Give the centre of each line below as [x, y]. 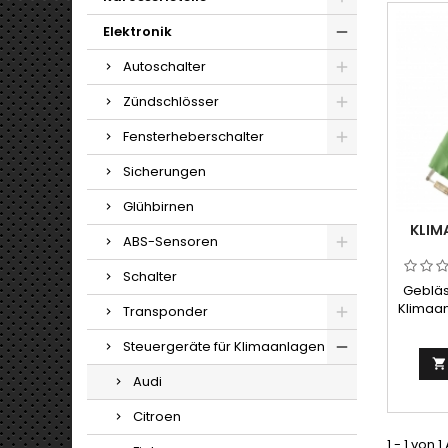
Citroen [157, 417]
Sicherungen [164, 172]
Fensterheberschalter [193, 137]
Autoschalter [164, 67]
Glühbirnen [158, 207]
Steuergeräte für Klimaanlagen [224, 347]
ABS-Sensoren [170, 242]
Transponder [165, 312]
